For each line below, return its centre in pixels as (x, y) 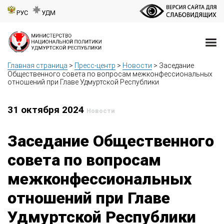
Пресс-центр (95, 66)
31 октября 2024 (47, 110)
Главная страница (37, 66)
